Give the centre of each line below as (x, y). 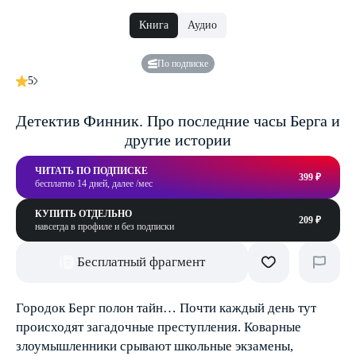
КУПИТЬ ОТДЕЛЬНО (83, 214)
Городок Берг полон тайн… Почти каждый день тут (166, 308)
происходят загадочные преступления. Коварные (159, 327)
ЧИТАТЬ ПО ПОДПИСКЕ (91, 171)
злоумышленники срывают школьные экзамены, (155, 346)
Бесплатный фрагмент (141, 262)
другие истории (178, 140)
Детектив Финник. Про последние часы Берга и (178, 121)
